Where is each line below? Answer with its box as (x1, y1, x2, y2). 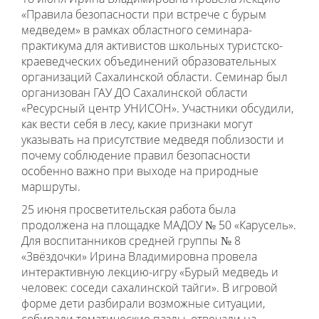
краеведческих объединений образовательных (21, 53, 276, 69)
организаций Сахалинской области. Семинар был (21, 69, 288, 85)
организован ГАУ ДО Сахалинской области (21, 85, 248, 100)
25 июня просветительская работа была (21, 202, 236, 217)
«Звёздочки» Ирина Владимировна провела (21, 249, 257, 264)
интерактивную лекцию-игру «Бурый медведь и (21, 264, 278, 280)
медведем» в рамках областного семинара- (21, 22, 252, 38)
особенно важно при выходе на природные (21, 163, 258, 179)
